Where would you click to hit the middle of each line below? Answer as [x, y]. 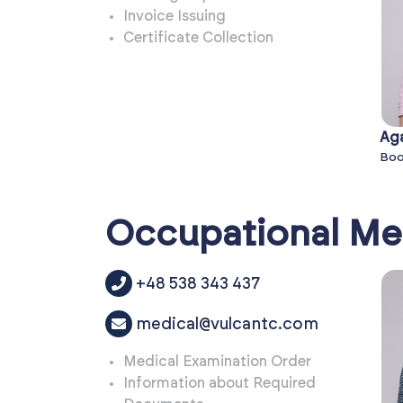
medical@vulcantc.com [227, 325]
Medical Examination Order [217, 362]
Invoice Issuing [175, 17]
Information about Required [219, 384]
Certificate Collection [198, 38]
